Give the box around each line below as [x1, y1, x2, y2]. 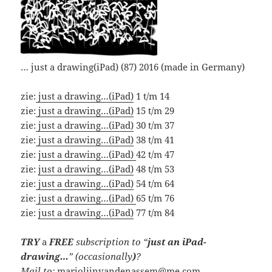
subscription [76, 235, 132, 248]
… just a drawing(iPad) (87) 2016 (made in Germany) [21, 60, 245, 73]
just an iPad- [148, 235, 207, 248]
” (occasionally [69, 250, 133, 262]
